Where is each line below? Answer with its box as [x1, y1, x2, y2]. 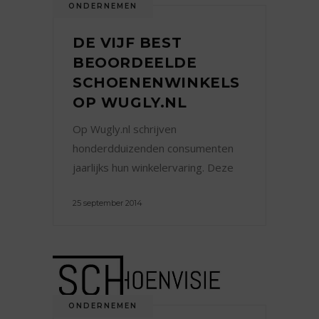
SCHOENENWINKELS [73, 73, 241, 91]
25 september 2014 [73, 197, 142, 208]
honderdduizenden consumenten [73, 140, 234, 155]
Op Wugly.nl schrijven [73, 121, 177, 136]
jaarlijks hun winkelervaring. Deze [73, 159, 234, 174]
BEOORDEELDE [73, 53, 197, 71]
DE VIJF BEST [73, 33, 182, 51]
